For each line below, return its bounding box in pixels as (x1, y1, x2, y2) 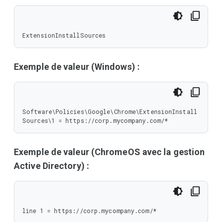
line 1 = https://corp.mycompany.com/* (22, 207, 157, 215)
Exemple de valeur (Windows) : (14, 61, 140, 72)
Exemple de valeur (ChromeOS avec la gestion (14, 147, 205, 157)
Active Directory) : (14, 161, 89, 171)
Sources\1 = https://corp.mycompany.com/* (22, 116, 168, 124)
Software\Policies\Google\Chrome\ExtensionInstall (22, 108, 197, 115)
